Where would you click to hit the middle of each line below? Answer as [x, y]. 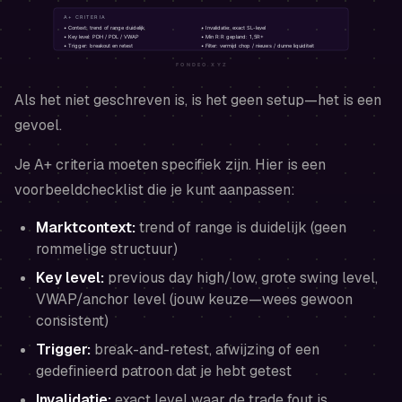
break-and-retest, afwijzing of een [205, 349]
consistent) [72, 320]
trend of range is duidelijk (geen [241, 227]
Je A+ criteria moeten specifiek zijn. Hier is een [170, 164]
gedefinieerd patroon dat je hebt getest [164, 371]
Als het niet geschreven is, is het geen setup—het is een [198, 100]
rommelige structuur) [107, 249]
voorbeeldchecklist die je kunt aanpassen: [155, 189]
